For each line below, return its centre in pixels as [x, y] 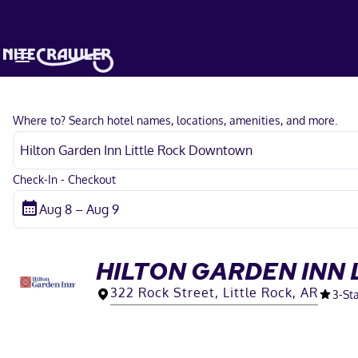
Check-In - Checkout [64, 179]
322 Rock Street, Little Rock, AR [214, 292]
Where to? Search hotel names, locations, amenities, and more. [175, 120]
